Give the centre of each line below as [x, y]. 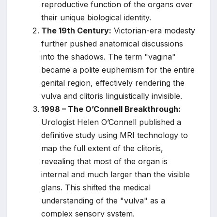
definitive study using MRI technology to [115, 135]
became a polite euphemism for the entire [118, 70]
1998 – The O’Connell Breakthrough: [111, 109]
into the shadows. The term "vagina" [108, 57]
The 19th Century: [76, 31]
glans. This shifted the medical [96, 188]
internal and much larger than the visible [116, 175]
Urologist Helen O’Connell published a [111, 122]
